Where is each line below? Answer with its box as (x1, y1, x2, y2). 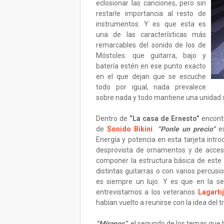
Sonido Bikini (107, 125, 153, 133)
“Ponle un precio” (157, 125, 216, 133)
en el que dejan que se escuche (96, 72, 206, 80)
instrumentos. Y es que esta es (96, 20, 206, 28)
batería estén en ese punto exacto (96, 62, 206, 70)
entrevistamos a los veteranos (96, 188, 198, 196)
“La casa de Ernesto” (127, 114, 200, 122)
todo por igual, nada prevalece (96, 83, 206, 91)
